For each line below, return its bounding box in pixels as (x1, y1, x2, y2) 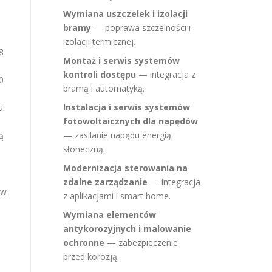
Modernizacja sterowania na (63, 162, 188, 174)
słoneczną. (63, 143, 105, 155)
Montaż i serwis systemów (63, 55, 180, 66)
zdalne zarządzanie (63, 176, 148, 188)
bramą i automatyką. (63, 83, 144, 94)
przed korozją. (63, 251, 119, 262)
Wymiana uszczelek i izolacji (63, 8, 188, 19)
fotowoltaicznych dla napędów (63, 115, 198, 127)
